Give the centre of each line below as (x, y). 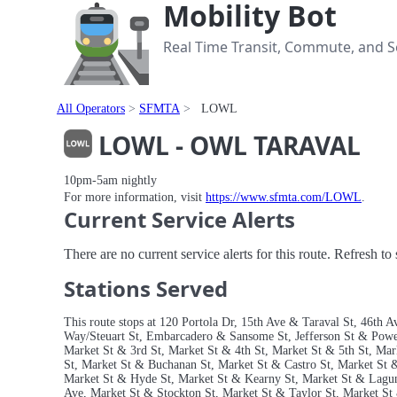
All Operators (91, 109)
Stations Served (146, 289)
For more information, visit (135, 197)
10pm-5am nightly (110, 180)
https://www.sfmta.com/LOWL (284, 197)
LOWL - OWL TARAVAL (226, 145)
